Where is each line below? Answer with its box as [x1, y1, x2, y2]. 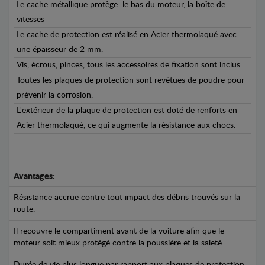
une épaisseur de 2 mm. [17, 45, 103, 54]
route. [14, 205, 35, 214]
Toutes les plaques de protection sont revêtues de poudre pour [17, 76, 244, 85]
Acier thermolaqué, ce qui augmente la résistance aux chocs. [17, 121, 235, 130]
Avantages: [14, 172, 55, 181]
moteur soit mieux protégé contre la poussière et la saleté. [14, 238, 224, 247]
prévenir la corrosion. [17, 91, 93, 99]
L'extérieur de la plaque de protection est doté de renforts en [17, 106, 237, 115]
